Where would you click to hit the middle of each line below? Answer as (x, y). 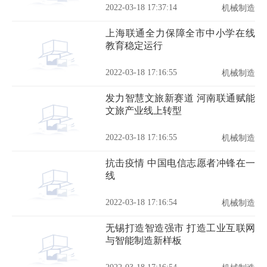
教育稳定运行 (134, 46)
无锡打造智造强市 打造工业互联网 (180, 228)
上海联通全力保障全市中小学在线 (180, 33)
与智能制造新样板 (144, 240)
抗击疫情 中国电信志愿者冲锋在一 (180, 163)
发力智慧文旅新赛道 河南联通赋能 (180, 98)
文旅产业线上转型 (144, 111)
